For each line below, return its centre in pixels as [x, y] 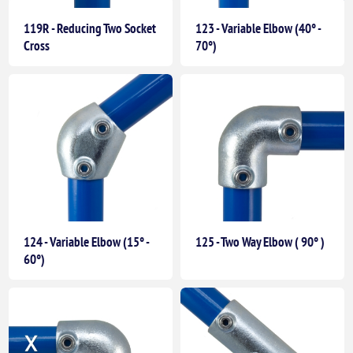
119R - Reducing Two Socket [90, 29]
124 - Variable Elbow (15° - [87, 242]
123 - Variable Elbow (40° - [258, 29]
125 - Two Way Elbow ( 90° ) [260, 242]
